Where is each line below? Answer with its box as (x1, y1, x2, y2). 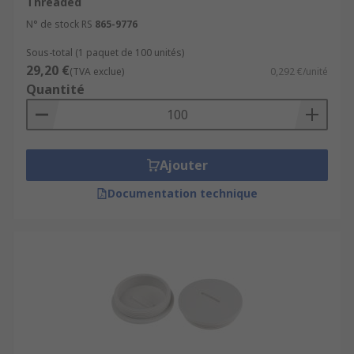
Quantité (26, 81, 85, 98)
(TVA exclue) (70, 65, 124, 78)
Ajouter (159, 156, 208, 174)
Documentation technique (107, 186, 258, 201)
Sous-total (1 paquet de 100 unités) (26, 46, 184, 59)
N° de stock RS (26, 17, 92, 31)
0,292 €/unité (270, 65, 328, 78)
